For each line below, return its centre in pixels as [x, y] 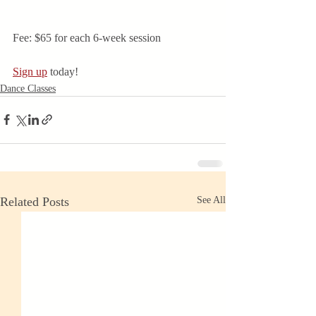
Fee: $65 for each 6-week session [87, 37]
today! [64, 71]
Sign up [30, 71]
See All [211, 200]
